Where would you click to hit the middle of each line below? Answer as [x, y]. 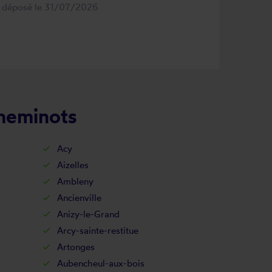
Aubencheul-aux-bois [100, 263]
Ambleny [75, 181]
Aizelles [73, 165]
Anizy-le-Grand [88, 214]
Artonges [76, 247]
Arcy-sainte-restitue [97, 230]
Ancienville [79, 198]
